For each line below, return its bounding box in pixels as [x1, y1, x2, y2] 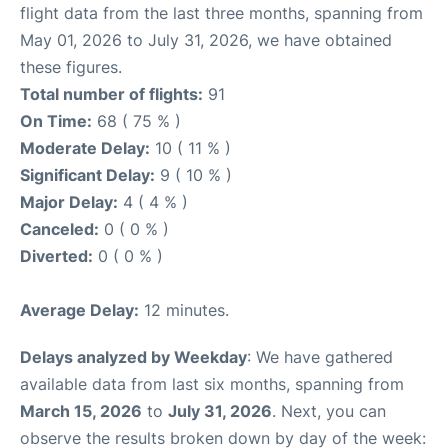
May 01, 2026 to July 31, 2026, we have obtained [20, 30, 392, 50]
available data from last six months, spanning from [20, 374, 404, 394]
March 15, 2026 [20, 401, 142, 421]
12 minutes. [139, 300, 229, 320]
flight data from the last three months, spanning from [20, 3, 423, 23]
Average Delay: [20, 300, 139, 320]
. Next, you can [272, 401, 386, 421]
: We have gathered [247, 347, 393, 367]
